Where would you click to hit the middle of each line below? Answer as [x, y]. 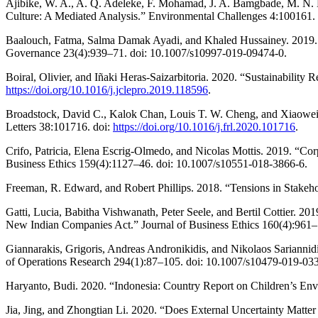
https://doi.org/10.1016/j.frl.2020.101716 [204, 127]
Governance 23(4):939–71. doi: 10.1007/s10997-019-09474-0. [146, 53]
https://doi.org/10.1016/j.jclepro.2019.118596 [107, 90]
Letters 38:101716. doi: [59, 127]
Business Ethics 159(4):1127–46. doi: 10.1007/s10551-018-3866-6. [157, 164]
